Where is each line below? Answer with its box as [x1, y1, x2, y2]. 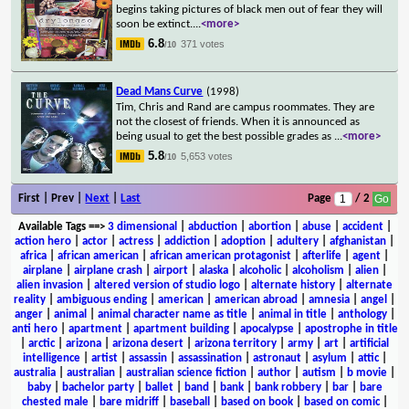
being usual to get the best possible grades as [116, 130, 335, 142]
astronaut [252, 351, 301, 364]
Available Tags [17, 220, 86, 233]
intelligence [22, 351, 80, 364]
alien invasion [16, 278, 83, 291]
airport [152, 264, 188, 277]
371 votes [181, 37, 225, 49]
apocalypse [239, 322, 294, 335]
